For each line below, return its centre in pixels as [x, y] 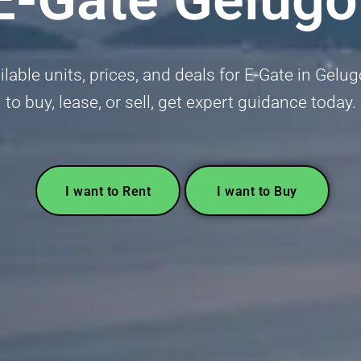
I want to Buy [257, 191]
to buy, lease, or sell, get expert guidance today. [180, 102]
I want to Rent [108, 191]
